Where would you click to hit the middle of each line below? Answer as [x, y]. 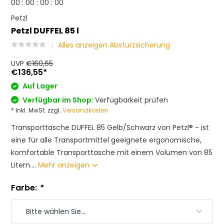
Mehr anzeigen [65, 165]
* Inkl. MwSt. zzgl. [37, 110]
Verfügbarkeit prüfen [132, 100]
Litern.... [25, 165]
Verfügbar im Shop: [58, 100]
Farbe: [25, 188]
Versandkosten [86, 110]
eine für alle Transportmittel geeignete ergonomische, [106, 140]
